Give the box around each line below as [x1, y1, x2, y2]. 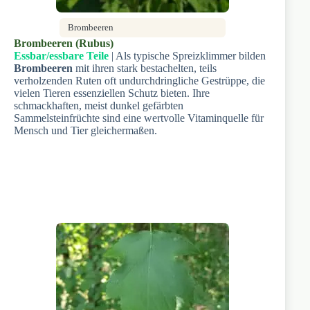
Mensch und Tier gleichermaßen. [14, 124, 157, 136]
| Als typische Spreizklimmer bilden [109, 49, 266, 62]
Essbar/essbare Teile [14, 49, 109, 62]
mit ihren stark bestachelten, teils [73, 62, 217, 74]
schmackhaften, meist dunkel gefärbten [14, 99, 183, 111]
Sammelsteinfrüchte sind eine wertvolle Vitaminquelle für [14, 111, 264, 124]
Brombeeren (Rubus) [14, 37, 113, 49]
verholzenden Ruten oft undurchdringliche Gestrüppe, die [14, 74, 265, 86]
